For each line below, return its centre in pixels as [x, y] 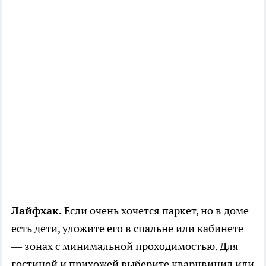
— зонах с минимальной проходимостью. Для [125, 246]
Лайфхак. [37, 211]
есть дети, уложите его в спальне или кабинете [127, 229]
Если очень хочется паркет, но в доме [155, 211]
